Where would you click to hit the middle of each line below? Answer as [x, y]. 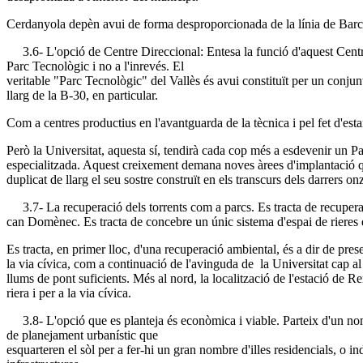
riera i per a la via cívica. [69, 293]
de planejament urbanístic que [82, 335]
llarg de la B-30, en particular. [82, 96]
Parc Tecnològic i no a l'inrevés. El [95, 66]
